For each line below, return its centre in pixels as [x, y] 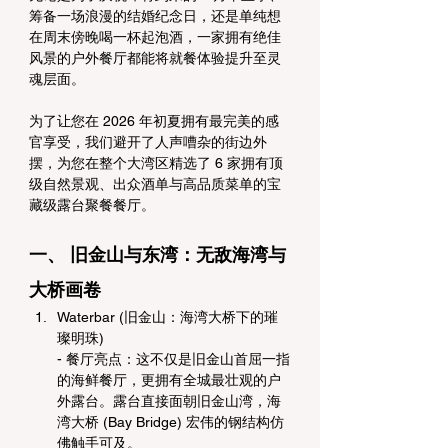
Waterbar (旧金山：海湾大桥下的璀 [167, 317]
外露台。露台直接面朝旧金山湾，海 [169, 401]
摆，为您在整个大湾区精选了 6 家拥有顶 [156, 163]
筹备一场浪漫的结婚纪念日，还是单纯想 [155, 16]
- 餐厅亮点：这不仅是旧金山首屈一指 [173, 359]
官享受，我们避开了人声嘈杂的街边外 [148, 142]
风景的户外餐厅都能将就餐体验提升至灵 [155, 58]
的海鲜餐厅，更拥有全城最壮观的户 [169, 380]
